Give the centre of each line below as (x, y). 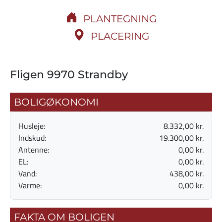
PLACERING (120, 36)
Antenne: (34, 149)
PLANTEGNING (120, 19)
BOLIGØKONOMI (56, 102)
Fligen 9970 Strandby (69, 74)
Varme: (30, 185)
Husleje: (32, 126)
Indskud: (32, 138)
